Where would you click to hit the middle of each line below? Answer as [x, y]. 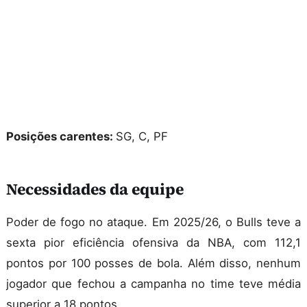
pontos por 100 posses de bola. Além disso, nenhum [153, 263]
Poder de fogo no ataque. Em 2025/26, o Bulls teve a [153, 222]
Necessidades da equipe [95, 189]
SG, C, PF [142, 137]
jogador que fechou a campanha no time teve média [153, 284]
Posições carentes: [61, 137]
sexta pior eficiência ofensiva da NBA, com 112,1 [153, 243]
